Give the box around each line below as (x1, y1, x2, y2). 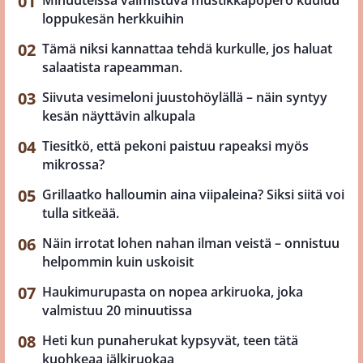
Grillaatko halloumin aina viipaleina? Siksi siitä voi (42, 185, 344, 203)
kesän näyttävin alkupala (42, 106, 195, 125)
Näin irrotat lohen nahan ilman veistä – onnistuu (42, 233, 340, 252)
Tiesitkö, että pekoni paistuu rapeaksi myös (42, 136, 309, 155)
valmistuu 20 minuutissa (42, 301, 192, 319)
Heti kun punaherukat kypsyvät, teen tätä (42, 331, 298, 349)
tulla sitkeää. (42, 203, 119, 222)
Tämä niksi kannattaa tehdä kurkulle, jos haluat (42, 39, 332, 58)
